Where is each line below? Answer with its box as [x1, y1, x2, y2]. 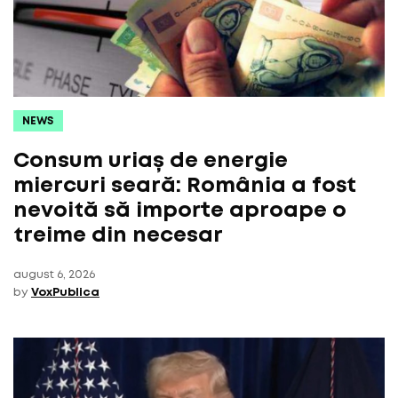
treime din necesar [13, 227, 223, 246]
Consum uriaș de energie [13, 152, 288, 171]
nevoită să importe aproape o [13, 202, 346, 221]
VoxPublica [31, 288, 99, 298]
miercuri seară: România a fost [13, 177, 356, 196]
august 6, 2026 [13, 270, 95, 281]
